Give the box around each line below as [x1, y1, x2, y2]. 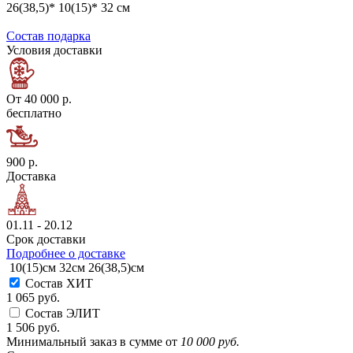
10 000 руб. [180, 335, 240, 349]
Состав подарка [6, 29, 91, 43]
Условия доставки [6, 43, 102, 58]
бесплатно [6, 106, 61, 121]
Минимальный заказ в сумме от [6, 335, 177, 349]
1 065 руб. [6, 291, 60, 305]
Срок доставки [6, 232, 86, 247]
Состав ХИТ [25, 277, 93, 291]
